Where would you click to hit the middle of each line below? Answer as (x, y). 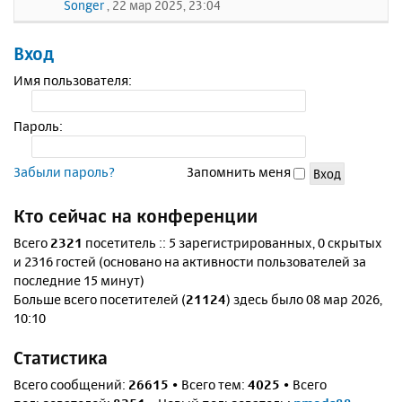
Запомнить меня (240, 172)
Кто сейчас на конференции (135, 216)
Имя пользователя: (73, 80)
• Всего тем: (208, 385)
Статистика (61, 358)
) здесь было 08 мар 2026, (304, 300)
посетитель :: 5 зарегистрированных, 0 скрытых (232, 243)
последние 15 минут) (79, 281)
